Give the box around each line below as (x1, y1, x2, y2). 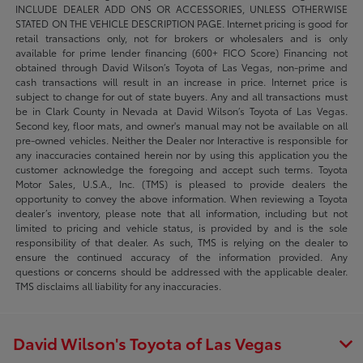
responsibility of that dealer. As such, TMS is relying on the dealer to (15, 234, 348, 249)
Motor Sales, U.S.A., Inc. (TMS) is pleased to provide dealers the (15, 176, 348, 190)
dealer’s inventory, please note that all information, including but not (15, 205, 348, 220)
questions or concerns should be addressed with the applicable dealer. (15, 263, 348, 278)
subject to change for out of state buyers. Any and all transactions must (15, 88, 348, 103)
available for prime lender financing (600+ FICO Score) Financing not (15, 45, 348, 59)
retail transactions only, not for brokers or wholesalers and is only (15, 30, 348, 45)
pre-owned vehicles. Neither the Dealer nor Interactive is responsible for (15, 132, 348, 147)
